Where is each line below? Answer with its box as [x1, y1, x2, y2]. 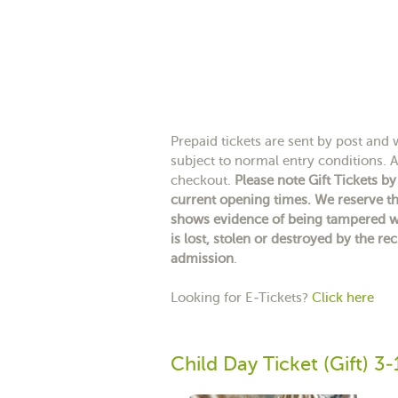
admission [171, 251, 234, 266]
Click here [312, 290, 374, 305]
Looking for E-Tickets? [171, 290, 312, 305]
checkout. [171, 172, 235, 187]
